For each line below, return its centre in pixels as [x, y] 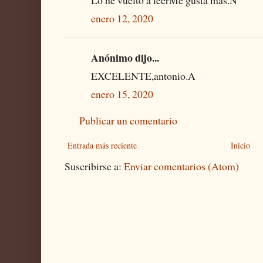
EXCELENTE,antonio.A [143, 76]
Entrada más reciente [102, 146]
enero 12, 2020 [122, 18]
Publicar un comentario [128, 121]
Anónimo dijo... [125, 58]
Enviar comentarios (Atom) [181, 166]
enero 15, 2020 [122, 94]
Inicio [240, 146]
